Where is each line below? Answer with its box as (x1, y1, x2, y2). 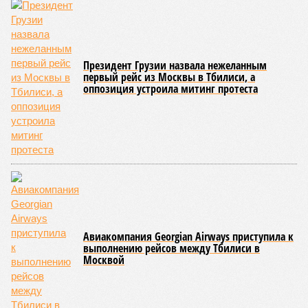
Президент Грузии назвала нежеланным (83, 58, 267, 73)
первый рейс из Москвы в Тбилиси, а (83, 69, 255, 85)
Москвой (83, 252, 124, 267)
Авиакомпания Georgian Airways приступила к (83, 229, 294, 244)
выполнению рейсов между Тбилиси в (83, 241, 260, 256)
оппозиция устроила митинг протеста (83, 81, 258, 96)
